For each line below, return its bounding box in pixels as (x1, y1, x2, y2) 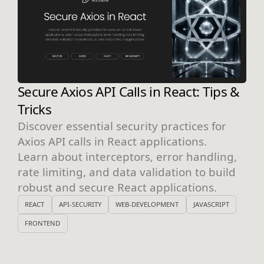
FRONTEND (25, 219, 61, 228)
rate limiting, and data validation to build (18, 164, 236, 179)
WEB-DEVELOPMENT (115, 200, 179, 209)
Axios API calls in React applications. (18, 133, 207, 148)
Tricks (18, 100, 51, 118)
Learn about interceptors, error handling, (18, 148, 237, 164)
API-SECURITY (58, 200, 101, 209)
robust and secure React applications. (18, 179, 217, 194)
